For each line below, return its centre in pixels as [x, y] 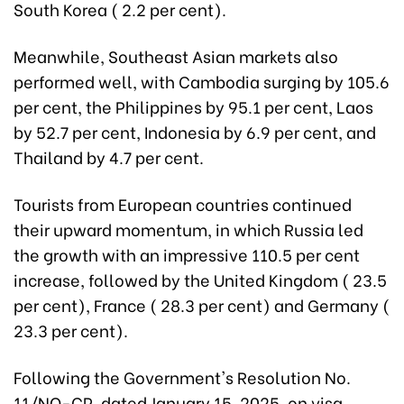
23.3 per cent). [71, 330]
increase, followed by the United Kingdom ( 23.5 [200, 280]
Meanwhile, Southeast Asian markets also [176, 56]
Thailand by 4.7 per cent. [109, 157]
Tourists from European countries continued [183, 204]
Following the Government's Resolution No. [182, 377]
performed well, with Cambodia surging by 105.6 [202, 81]
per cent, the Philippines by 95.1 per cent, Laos [193, 106]
